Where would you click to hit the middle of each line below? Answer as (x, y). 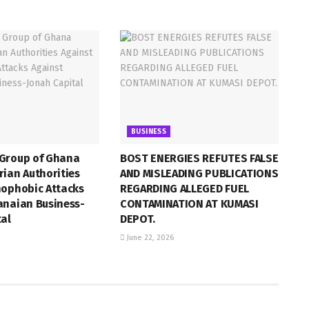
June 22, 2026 (149, 237)
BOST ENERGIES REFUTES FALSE (199, 158)
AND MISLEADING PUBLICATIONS (199, 173)
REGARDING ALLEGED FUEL (184, 188)
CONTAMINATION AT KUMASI (189, 203)
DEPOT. (138, 219)
